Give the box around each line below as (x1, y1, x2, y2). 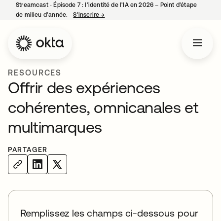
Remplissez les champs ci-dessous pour (20, 207, 198, 219)
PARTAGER (8, 146, 48, 153)
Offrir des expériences (8, 78, 160, 97)
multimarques (8, 118, 103, 136)
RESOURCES (8, 68, 62, 77)
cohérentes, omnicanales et (8, 98, 199, 116)
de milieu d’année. (16, 11, 70, 18)
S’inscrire (73, 11, 101, 18)
